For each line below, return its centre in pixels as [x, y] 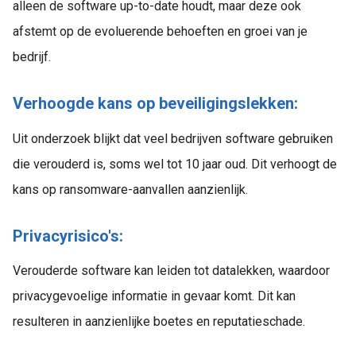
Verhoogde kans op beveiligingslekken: [155, 104]
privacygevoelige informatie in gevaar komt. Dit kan [154, 296]
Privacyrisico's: [70, 236]
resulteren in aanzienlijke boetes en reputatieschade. [159, 322]
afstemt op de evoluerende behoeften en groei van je [160, 32]
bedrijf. [32, 57]
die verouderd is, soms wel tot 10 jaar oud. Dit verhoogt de [175, 164]
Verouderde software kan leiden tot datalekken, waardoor [171, 271]
